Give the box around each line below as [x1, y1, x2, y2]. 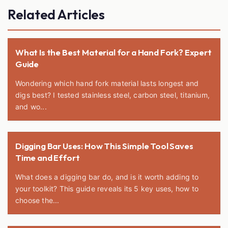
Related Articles [8, 6, 105, 23]
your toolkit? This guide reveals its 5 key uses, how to [15, 184, 198, 193]
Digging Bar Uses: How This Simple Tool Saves [15, 140, 193, 152]
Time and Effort [15, 152, 80, 163]
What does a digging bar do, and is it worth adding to [15, 173, 199, 182]
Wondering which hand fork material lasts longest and [15, 78, 199, 88]
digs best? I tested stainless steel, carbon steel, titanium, [15, 90, 210, 99]
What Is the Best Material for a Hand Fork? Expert [15, 46, 212, 58]
